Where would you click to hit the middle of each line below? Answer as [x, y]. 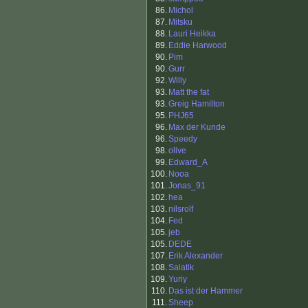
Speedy [183, 139]
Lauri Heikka [192, 34]
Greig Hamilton [197, 104]
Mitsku [180, 22]
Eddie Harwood [198, 46]
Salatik [181, 268]
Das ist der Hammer [206, 291]
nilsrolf [181, 209]
